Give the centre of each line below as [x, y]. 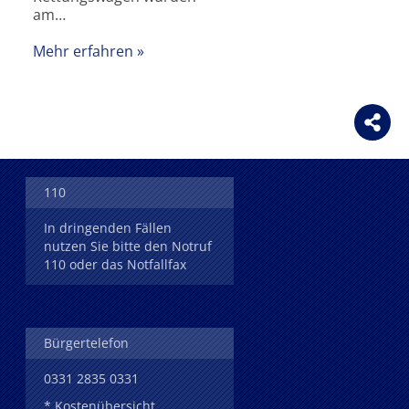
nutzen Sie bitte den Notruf [128, 246]
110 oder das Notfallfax [115, 264]
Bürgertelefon [86, 342]
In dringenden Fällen [108, 227]
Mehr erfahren [83, 52]
